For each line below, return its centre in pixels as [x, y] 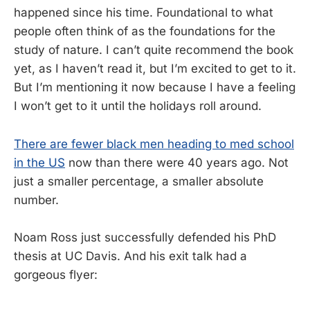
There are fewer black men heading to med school [154, 144]
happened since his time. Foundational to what [144, 13]
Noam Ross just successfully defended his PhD [145, 237]
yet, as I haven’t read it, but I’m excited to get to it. [155, 69]
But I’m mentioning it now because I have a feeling [155, 88]
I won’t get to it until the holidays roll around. [138, 106]
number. [36, 200]
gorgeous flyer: [56, 274]
